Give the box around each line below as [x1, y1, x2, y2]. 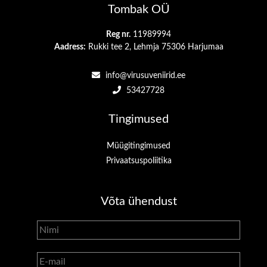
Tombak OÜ [107, 4, 170, 16]
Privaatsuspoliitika [105, 157, 172, 166]
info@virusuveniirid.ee [103, 72, 185, 80]
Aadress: [54, 43, 86, 52]
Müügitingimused [107, 142, 170, 151]
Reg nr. [106, 30, 131, 39]
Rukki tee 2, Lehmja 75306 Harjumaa [85, 43, 223, 52]
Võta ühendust [100, 195, 177, 208]
